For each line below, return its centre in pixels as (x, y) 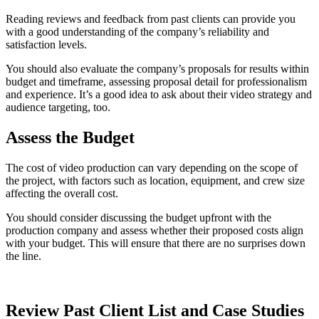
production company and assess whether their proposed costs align (155, 230)
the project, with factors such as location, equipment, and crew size (155, 180)
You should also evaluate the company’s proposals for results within (157, 69)
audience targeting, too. (58, 108)
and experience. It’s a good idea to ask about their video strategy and (159, 95)
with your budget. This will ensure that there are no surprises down (156, 243)
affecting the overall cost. (62, 193)
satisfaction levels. (46, 45)
